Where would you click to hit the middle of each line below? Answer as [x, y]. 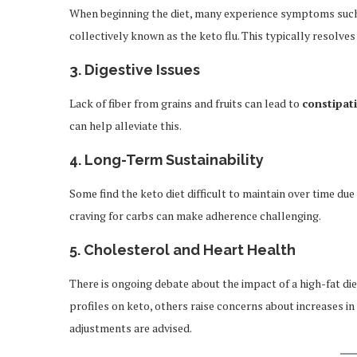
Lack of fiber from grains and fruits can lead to [186, 103]
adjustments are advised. [131, 328]
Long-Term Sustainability [174, 160]
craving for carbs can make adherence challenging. [195, 216]
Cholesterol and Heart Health [190, 250]
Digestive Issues [142, 70]
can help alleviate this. [126, 126]
